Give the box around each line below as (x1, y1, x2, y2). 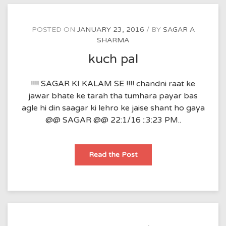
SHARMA (97, 36, 129, 44)
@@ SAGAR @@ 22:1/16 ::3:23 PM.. (45, 115, 181, 125)
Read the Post (88, 150, 138, 159)
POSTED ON (31, 25, 77, 34)
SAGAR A (162, 25, 195, 34)
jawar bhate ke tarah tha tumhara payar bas (28, 90, 198, 101)
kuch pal (88, 51, 138, 67)
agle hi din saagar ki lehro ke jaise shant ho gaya (21, 102, 205, 113)
